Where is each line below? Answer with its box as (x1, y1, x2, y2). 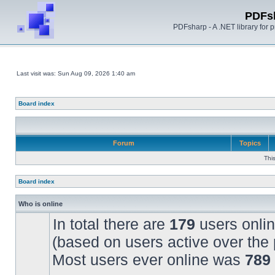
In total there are (53, 215, 169, 233)
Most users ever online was (52, 251, 245, 268)
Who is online (18, 200, 63, 207)
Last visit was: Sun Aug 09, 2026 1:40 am (17, 70, 135, 77)
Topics (237, 139, 263, 147)
